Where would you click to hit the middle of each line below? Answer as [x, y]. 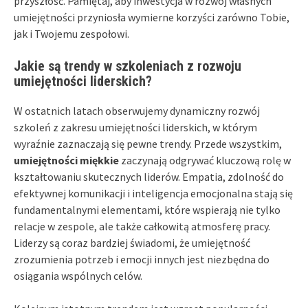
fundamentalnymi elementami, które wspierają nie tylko [147, 209]
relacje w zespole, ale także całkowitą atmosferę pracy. [142, 226]
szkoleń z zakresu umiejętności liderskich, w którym [135, 127]
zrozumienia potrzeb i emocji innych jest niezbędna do [142, 259]
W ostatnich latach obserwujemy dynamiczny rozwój [137, 110]
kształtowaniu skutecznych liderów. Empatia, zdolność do [149, 176]
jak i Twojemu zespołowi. [71, 33]
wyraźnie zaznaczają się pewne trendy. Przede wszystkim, [148, 143]
